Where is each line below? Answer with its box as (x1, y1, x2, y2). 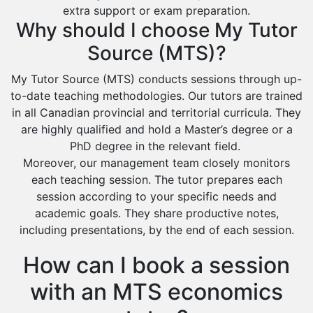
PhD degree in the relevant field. (69, 139, 244, 153)
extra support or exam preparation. (63, 3, 250, 17)
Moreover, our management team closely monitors (23, 156, 290, 170)
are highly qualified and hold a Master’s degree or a (20, 122, 293, 136)
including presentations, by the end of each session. (19, 223, 294, 237)
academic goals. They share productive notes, (34, 206, 279, 220)
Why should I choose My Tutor (15, 18, 298, 42)
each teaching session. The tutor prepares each (31, 173, 282, 187)
